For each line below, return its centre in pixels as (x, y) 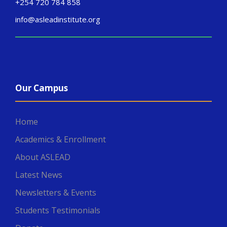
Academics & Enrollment (61, 140)
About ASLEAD (43, 157)
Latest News (39, 175)
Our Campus (42, 88)
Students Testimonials (58, 211)
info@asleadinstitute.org (58, 20)
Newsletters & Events (56, 193)
